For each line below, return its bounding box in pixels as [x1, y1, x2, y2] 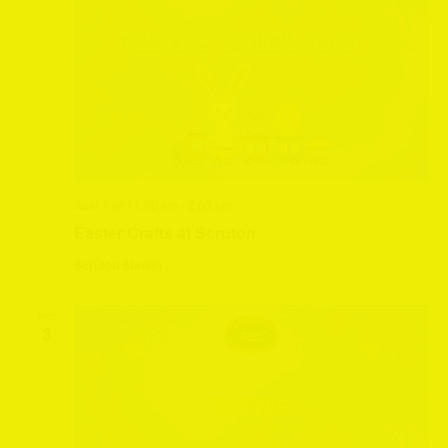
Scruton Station [73, 256, 162, 275]
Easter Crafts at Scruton [73, 221, 256, 245]
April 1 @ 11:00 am [73, 196, 178, 214]
